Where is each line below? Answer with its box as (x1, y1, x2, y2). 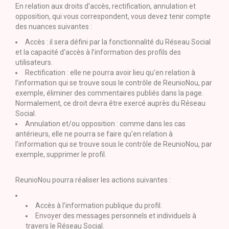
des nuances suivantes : (15, 22, 92, 31)
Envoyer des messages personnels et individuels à (35, 212, 196, 220)
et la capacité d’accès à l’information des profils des (15, 48, 181, 56)
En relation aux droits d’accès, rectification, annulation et (15, 2, 196, 10)
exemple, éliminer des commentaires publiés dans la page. (15, 89, 203, 97)
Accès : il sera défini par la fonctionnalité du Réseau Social (25, 38, 211, 46)
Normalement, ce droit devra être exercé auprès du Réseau (15, 99, 205, 107)
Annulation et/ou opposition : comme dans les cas (25, 120, 186, 128)
